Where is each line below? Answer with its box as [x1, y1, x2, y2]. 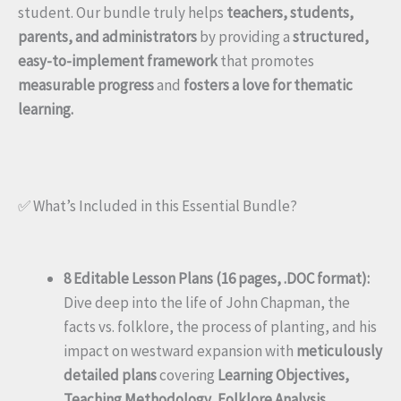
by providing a [197, 26, 293, 47]
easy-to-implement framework [18, 50, 218, 71]
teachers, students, [226, 2, 354, 22]
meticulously [296, 341, 382, 362]
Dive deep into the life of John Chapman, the [64, 293, 350, 313]
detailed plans [64, 365, 157, 386]
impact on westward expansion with [64, 341, 296, 362]
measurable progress [18, 74, 154, 95]
